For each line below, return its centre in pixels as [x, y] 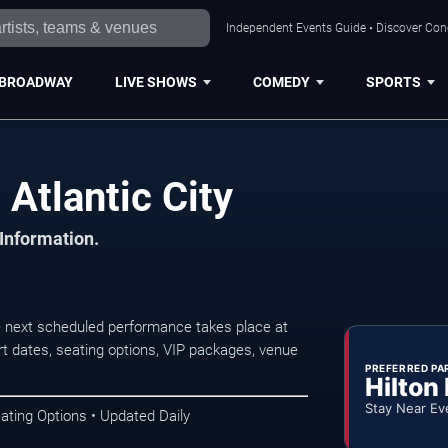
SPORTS [393, 81]
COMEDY [281, 81]
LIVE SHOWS [155, 81]
